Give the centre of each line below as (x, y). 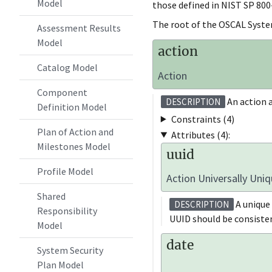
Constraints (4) (202, 119)
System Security (70, 250)
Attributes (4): (200, 134)
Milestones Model (73, 146)
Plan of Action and (75, 132)
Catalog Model (67, 67)
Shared (51, 196)
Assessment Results (79, 28)
